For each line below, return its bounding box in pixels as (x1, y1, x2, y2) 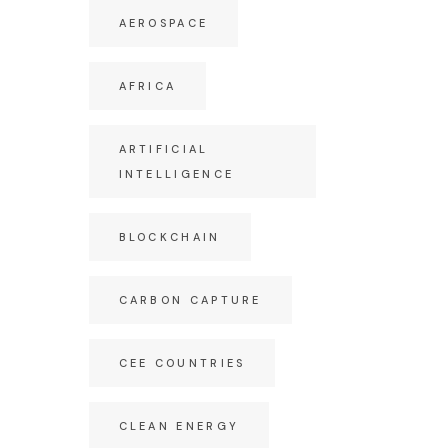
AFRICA (118, 79, 177, 93)
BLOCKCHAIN (118, 230, 221, 244)
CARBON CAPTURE (118, 293, 262, 307)
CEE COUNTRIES (118, 356, 246, 370)
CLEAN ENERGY (118, 419, 240, 433)
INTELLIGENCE (118, 167, 235, 181)
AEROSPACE (118, 16, 209, 30)
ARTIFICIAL (118, 142, 209, 156)
